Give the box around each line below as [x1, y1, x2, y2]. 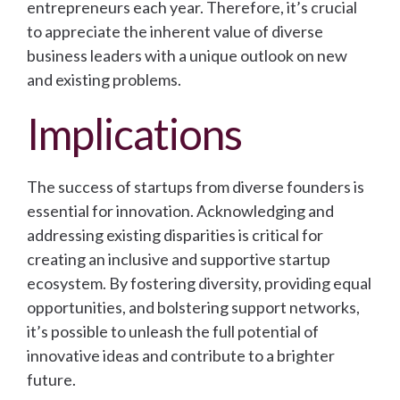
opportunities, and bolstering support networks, [27, 297, 360, 318]
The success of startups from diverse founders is [27, 177, 364, 197]
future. [27, 370, 76, 390]
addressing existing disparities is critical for [27, 225, 323, 246]
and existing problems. [27, 70, 181, 90]
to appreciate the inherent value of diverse [27, 21, 323, 42]
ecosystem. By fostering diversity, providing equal [27, 273, 371, 294]
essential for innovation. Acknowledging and [27, 201, 334, 221]
